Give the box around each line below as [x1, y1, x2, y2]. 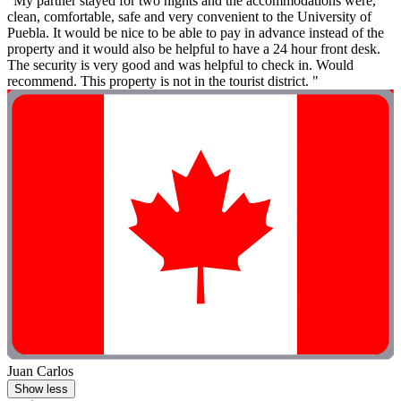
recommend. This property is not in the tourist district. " [7, 73, 319, 89]
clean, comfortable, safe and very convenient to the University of [7, 8, 371, 24]
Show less [14, 381, 68, 396]
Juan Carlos [7, 363, 73, 379]
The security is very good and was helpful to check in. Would [7, 56, 354, 73]
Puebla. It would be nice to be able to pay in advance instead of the [7, 24, 384, 40]
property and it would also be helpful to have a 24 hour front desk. [7, 40, 380, 56]
